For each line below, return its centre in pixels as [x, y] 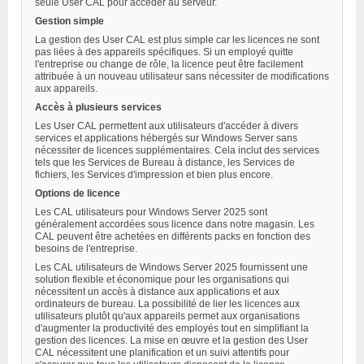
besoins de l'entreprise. [86, 248]
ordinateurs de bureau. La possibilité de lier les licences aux [167, 303]
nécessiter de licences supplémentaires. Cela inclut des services [177, 150]
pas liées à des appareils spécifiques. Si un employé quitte [164, 52]
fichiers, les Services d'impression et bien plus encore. [154, 174]
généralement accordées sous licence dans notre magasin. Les [175, 224]
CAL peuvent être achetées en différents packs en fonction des [173, 236]
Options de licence [78, 193]
